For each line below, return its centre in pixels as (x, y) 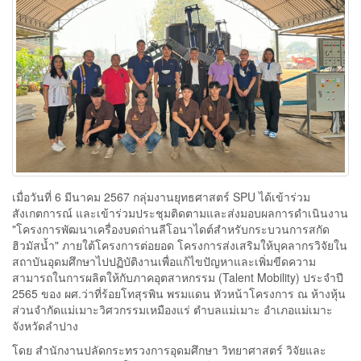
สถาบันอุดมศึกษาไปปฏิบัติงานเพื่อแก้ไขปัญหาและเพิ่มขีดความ (164, 261)
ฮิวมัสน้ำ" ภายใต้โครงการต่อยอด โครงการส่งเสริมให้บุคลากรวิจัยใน (180, 245)
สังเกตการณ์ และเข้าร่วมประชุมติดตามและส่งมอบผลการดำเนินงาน (180, 213)
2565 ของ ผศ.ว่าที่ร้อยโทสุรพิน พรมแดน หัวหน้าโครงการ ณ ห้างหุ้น (179, 294)
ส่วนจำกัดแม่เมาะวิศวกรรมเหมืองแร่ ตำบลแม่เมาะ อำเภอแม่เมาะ (172, 310)
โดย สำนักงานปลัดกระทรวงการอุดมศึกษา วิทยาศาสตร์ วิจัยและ (169, 350)
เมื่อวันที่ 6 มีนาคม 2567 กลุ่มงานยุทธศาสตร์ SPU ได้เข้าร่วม (161, 197)
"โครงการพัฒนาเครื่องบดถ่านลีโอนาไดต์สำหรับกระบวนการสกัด (171, 229)
